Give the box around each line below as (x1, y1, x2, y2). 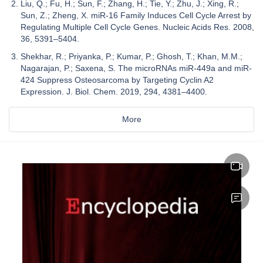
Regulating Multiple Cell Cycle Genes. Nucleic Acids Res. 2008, (21, 22, 254, 32)
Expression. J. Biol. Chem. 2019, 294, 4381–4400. (21, 86, 207, 96)
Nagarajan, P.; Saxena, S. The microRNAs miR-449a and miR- (21, 63, 252, 73)
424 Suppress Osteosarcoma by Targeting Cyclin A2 (21, 75, 214, 85)
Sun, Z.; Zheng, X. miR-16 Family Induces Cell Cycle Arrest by (21, 10, 251, 20)
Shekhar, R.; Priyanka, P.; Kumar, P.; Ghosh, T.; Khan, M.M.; (21, 51, 242, 61)
